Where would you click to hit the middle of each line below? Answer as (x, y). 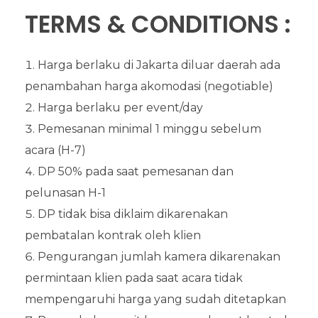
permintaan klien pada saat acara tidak (134, 278)
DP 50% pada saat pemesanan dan (136, 171)
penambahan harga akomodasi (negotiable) (149, 86)
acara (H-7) (55, 150)
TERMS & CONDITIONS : (158, 24)
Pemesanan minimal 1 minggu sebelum (149, 128)
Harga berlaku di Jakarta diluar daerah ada (159, 65)
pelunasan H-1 (65, 192)
